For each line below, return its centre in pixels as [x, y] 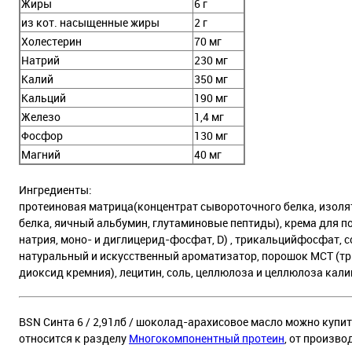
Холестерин [51, 41]
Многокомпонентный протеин [207, 338]
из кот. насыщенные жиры [90, 22]
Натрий [40, 60]
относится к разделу [74, 338]
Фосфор [42, 135]
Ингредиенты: [55, 189]
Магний [41, 154]
